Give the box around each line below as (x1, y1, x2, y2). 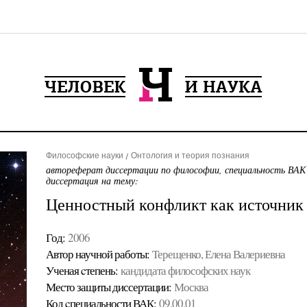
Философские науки (45, 151, 123, 160)
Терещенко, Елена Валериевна (151, 246, 285, 262)
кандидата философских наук (120, 262, 250, 278)
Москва (173, 279, 208, 295)
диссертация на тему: (45, 174, 138, 187)
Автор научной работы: (45, 246, 149, 262)
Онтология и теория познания (130, 151, 249, 160)
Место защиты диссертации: (45, 279, 171, 295)
